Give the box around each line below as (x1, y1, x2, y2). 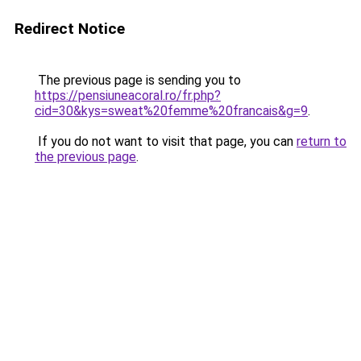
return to (297, 134, 346, 149)
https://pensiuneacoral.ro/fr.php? (35, 88, 221, 103)
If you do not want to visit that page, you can (35, 134, 297, 149)
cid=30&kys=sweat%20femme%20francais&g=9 (35, 103, 308, 118)
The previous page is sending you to (35, 73, 241, 88)
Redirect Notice (15, 19, 125, 38)
